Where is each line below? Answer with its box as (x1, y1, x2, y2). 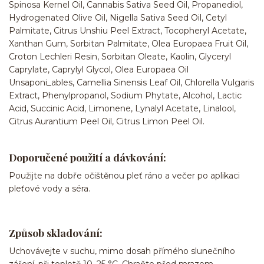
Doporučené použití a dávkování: (9, 150, 166, 164)
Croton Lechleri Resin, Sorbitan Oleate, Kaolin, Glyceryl (9, 51, 231, 62)
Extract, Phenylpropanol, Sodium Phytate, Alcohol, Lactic (9, 90, 242, 101)
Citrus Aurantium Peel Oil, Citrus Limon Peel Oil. (9, 115, 204, 127)
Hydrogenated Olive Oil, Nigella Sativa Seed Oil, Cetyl (9, 12, 227, 23)
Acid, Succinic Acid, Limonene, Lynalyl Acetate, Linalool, (9, 103, 236, 114)
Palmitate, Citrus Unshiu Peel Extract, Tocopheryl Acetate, (9, 25, 246, 36)
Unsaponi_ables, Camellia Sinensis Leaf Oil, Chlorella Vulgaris (9, 77, 254, 88)
